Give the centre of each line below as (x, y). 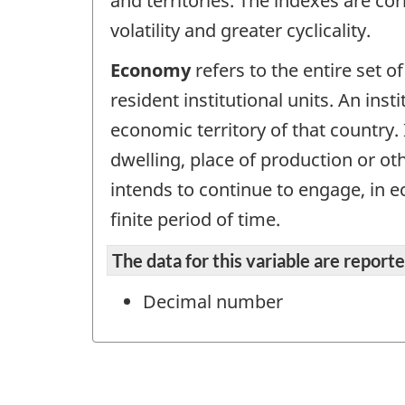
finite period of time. (195, 220)
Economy (151, 71)
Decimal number (213, 301)
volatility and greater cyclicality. (240, 30)
